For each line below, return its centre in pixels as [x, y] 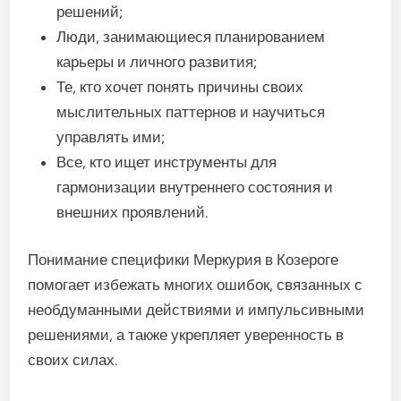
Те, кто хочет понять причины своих [180, 86]
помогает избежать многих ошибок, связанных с [196, 285]
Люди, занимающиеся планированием [191, 36]
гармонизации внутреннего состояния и [195, 187]
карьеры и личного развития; [157, 61]
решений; [90, 11]
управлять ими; [111, 137]
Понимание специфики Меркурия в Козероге [183, 260]
